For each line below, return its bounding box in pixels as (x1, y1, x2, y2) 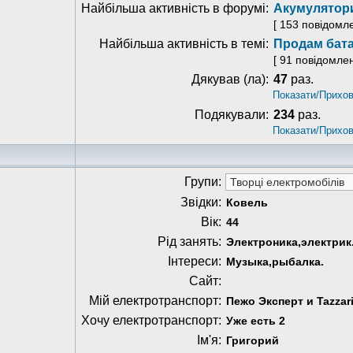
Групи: (184, 175, 221, 188)
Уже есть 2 (226, 314, 285, 327)
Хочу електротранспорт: (81, 314, 221, 327)
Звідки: (180, 195, 221, 209)
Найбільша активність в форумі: (81, 2, 269, 15)
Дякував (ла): (191, 72, 269, 86)
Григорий (226, 334, 279, 347)
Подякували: (195, 108, 269, 121)
